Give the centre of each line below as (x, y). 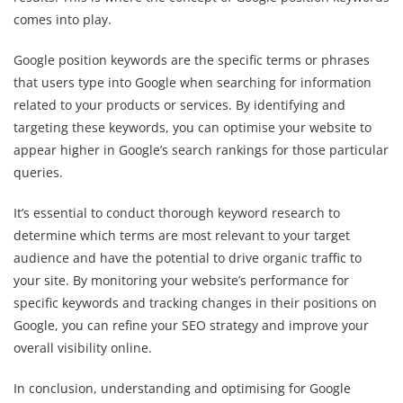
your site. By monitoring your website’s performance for (181, 280)
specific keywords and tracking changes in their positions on (195, 302)
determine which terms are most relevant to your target (182, 235)
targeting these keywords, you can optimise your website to (193, 127)
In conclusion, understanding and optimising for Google (182, 388)
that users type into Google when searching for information (193, 82)
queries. (38, 172)
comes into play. (63, 19)
